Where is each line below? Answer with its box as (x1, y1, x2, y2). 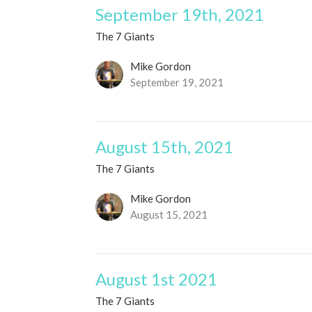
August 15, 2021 (130, 208, 208, 221)
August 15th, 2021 (95, 136, 234, 157)
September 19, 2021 (130, 76, 224, 89)
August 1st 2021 (95, 269, 218, 290)
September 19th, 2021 (95, 4, 265, 25)
